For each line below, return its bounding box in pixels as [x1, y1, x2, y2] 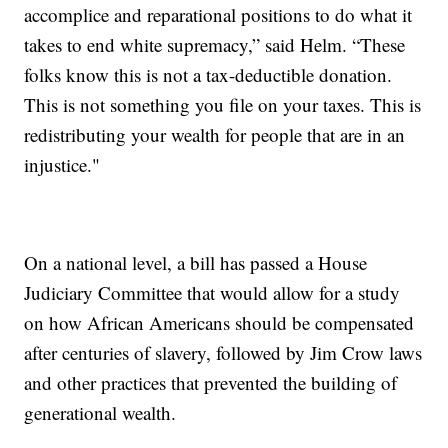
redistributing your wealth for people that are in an [24, 121, 406, 147]
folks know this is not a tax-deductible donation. [24, 61, 393, 87]
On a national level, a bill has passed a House [24, 249, 368, 275]
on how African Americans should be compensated [24, 309, 415, 335]
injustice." [24, 151, 101, 177]
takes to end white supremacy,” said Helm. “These [24, 31, 406, 57]
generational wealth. [24, 399, 177, 425]
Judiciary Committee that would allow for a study [24, 279, 401, 305]
